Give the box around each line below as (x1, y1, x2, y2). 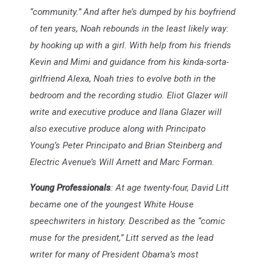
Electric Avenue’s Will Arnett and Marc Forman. (30, 156, 215, 167)
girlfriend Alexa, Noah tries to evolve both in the (30, 73, 216, 84)
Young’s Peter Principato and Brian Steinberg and (30, 139, 222, 151)
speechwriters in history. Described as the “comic (30, 215, 225, 226)
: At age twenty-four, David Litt (111, 182, 229, 193)
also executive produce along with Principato (30, 123, 206, 134)
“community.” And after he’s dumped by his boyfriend (30, 6, 235, 17)
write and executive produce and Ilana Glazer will (30, 106, 222, 117)
